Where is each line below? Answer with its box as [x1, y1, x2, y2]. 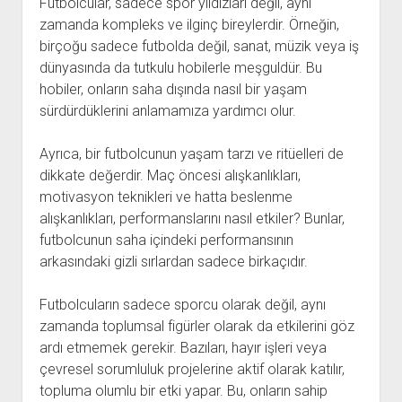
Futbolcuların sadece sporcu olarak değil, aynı [39, 296, 326, 313]
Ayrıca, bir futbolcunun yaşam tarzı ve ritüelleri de [39, 145, 344, 162]
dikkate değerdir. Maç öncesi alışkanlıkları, [39, 167, 301, 184]
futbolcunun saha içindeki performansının [39, 232, 293, 249]
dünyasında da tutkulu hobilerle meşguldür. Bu [39, 59, 322, 76]
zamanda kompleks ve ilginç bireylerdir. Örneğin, [39, 16, 339, 33]
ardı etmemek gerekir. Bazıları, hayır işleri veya [39, 339, 327, 356]
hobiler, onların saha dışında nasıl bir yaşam [39, 81, 307, 98]
